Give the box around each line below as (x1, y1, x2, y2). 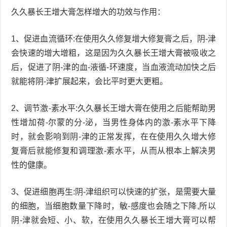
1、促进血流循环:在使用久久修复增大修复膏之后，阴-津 (11, 34, 216, 43)
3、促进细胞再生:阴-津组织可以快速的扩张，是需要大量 (11, 187, 216, 196)
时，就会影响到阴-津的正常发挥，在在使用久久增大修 (11, 132, 216, 141)
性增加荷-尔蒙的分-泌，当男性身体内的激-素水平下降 (11, 118, 216, 127)
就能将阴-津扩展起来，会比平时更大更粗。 (11, 77, 168, 86)
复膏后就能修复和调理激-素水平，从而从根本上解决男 (11, 146, 216, 155)
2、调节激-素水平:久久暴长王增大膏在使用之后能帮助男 (11, 103, 216, 112)
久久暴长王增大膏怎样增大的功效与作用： (11, 7, 166, 16)
